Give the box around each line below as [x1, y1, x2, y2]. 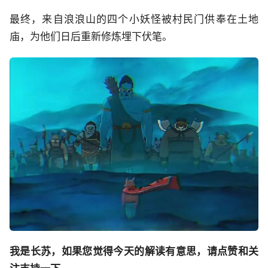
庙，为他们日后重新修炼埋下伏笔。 [10, 31, 172, 43]
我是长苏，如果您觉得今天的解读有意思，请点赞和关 [10, 245, 258, 257]
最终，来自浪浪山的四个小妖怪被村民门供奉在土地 [10, 13, 258, 26]
